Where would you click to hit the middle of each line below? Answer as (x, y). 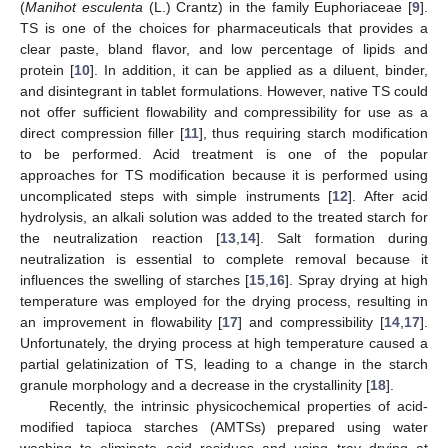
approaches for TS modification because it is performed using (224, 175)
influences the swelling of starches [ (134, 280)
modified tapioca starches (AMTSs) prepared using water (224, 427)
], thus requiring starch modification (313, 133)
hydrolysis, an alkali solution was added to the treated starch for (224, 217)
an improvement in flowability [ (121, 322)
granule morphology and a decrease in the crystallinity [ (195, 385)
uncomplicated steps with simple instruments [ (176, 196)
